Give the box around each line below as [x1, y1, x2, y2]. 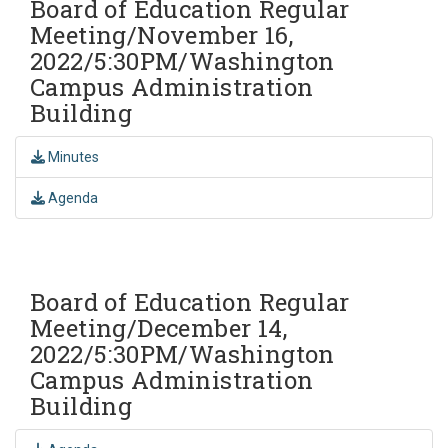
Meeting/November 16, [30, 18, 293, 51]
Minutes [45, 148, 99, 165]
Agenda [45, 189, 98, 206]
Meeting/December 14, [30, 311, 287, 344]
